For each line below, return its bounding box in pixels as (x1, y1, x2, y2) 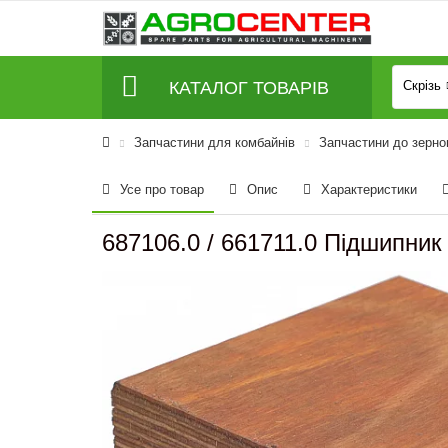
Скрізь (403, 79, 441, 93)
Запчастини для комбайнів (134, 135, 295, 150)
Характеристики (321, 182, 417, 197)
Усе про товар (120, 182, 204, 197)
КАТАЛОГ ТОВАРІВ (169, 77, 329, 98)
